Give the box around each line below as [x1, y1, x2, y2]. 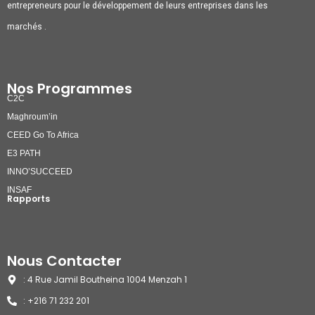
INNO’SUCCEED [7, 167, 72, 177]
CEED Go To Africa [7, 130, 79, 141]
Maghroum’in [7, 112, 58, 122]
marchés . [7, 22, 46, 32]
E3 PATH [7, 148, 41, 159]
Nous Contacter [7, 251, 122, 271]
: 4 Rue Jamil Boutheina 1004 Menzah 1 [22, 274, 187, 286]
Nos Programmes [7, 79, 132, 99]
